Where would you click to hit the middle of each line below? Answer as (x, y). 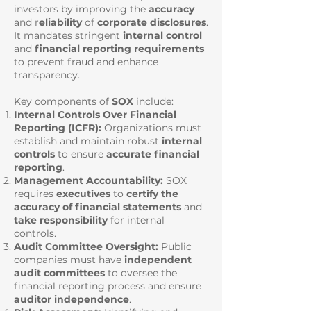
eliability (60, 22)
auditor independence (72, 299)
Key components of (63, 101)
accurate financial (153, 154)
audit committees (59, 273)
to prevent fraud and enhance (86, 62)
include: (153, 101)
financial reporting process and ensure (108, 286)
